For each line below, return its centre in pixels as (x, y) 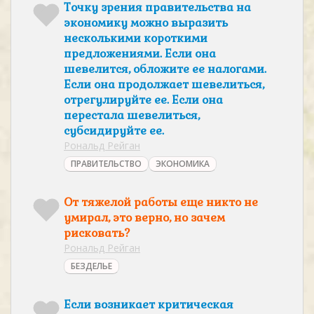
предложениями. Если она (140, 54)
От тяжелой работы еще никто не (161, 202)
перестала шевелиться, (132, 115)
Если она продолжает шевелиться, (164, 84)
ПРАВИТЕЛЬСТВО (106, 164)
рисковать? (97, 233)
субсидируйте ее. (114, 131)
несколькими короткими (136, 38)
